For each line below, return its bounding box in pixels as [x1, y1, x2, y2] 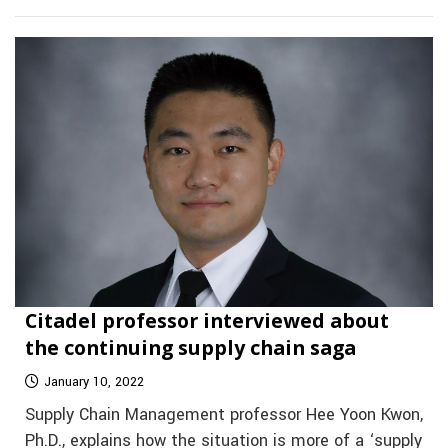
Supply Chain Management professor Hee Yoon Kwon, [25, 403, 423, 428]
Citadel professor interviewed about [25, 307, 389, 335]
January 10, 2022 [44, 373, 144, 392]
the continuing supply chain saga [25, 334, 356, 362]
